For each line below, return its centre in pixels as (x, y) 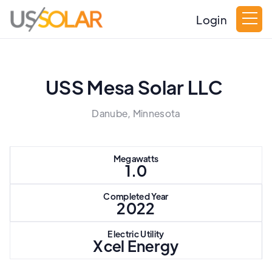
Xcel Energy (136, 246)
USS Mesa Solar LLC (134, 87)
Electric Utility (136, 234)
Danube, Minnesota (136, 113)
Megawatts (136, 158)
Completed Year (136, 196)
